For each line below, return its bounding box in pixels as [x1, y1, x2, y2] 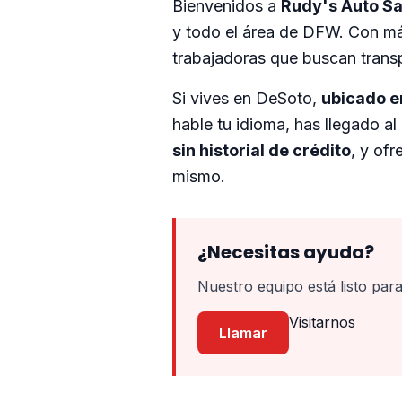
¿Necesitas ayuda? [197, 240, 374, 265]
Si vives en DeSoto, [172, 89, 321, 108]
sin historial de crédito [172, 141, 351, 160]
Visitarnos [289, 313, 355, 331]
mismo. [172, 167, 225, 186]
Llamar [219, 324, 267, 342]
